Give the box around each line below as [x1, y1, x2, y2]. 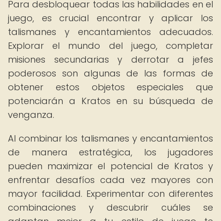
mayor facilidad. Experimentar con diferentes [8, 187, 213, 200]
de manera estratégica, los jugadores [8, 146, 213, 158]
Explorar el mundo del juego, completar [8, 39, 213, 52]
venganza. [8, 109, 54, 121]
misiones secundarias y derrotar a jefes [8, 53, 213, 66]
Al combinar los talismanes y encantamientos [8, 132, 213, 145]
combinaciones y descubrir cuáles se [8, 201, 213, 214]
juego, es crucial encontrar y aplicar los [8, 12, 213, 24]
